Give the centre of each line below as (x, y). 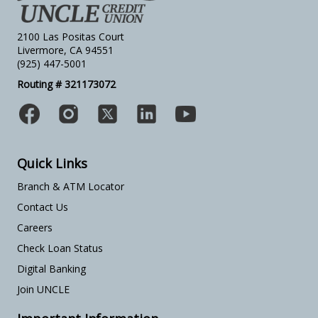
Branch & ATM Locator (71, 186)
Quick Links (52, 163)
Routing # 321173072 (66, 84)
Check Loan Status (60, 248)
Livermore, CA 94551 (65, 50)
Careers (35, 227)
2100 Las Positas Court (71, 37)
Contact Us (43, 207)
